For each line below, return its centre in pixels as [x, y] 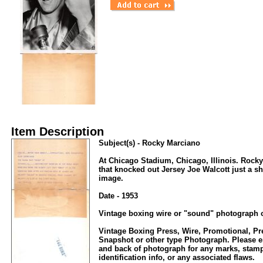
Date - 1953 [118, 196]
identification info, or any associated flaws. [177, 257]
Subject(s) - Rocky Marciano [149, 143]
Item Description [58, 131]
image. [111, 178]
